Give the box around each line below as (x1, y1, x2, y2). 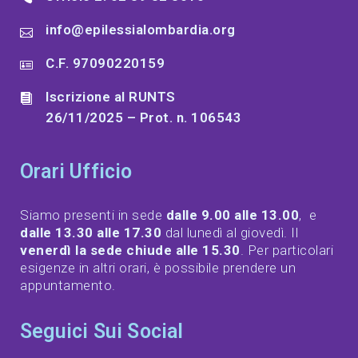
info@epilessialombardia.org (46, 22, 236, 38)
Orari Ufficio (20, 160, 133, 184)
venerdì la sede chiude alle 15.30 (20, 242, 241, 259)
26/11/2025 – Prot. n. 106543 (46, 109, 241, 126)
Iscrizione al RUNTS (46, 89, 176, 105)
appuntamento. (20, 277, 116, 294)
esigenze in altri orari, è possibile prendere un (20, 260, 296, 276)
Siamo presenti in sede (20, 207, 166, 224)
